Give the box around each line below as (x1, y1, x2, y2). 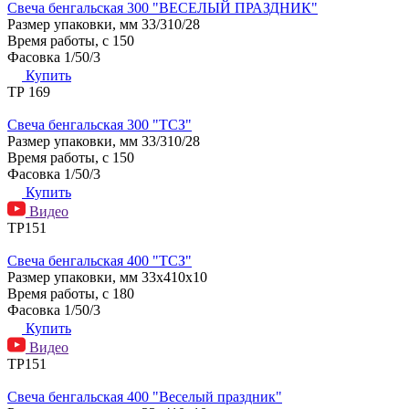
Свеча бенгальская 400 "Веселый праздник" (7, 388, 282, 404)
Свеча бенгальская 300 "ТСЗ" (7, 116, 192, 132)
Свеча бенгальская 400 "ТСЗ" (7, 252, 192, 268)
